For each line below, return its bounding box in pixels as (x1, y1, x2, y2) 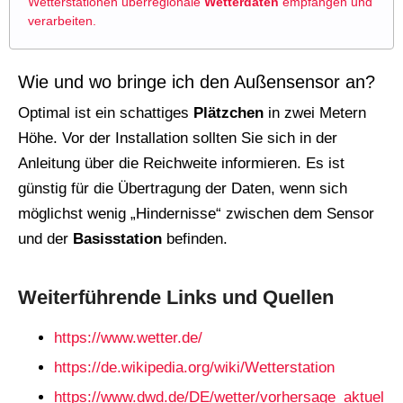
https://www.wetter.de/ (54, 329, 202, 347)
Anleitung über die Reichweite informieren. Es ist (18, 155, 345, 173)
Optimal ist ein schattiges (18, 104, 189, 122)
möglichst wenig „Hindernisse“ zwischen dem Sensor (18, 205, 374, 223)
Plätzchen (189, 104, 264, 122)
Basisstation (68, 230, 162, 248)
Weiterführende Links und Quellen (18, 286, 334, 309)
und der (18, 230, 68, 248)
